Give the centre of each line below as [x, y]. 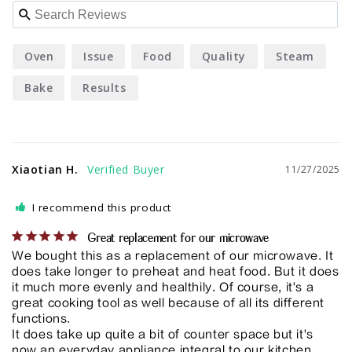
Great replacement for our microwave [178, 239]
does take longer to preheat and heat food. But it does [176, 272]
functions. [43, 319]
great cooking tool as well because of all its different [169, 303]
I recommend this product [102, 208]
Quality [224, 57]
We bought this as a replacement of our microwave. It [173, 256]
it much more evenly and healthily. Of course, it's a [163, 288]
